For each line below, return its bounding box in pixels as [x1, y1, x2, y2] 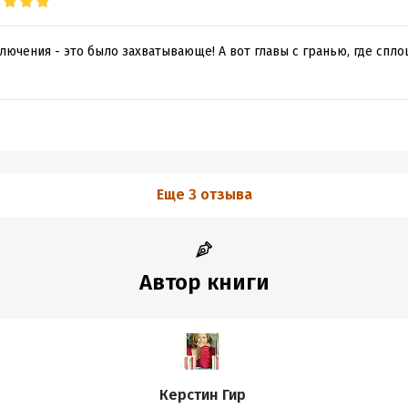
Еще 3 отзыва [156, 186, 252, 203]
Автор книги [138, 270, 270, 295]
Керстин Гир [158, 386, 246, 403]
